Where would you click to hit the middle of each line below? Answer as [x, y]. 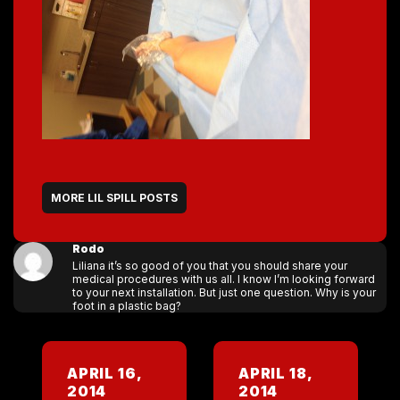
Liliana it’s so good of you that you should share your [209, 266]
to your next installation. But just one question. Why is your [224, 292]
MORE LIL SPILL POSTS [114, 198]
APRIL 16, [104, 373]
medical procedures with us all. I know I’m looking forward [223, 279]
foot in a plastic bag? [126, 306]
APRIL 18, [275, 373]
